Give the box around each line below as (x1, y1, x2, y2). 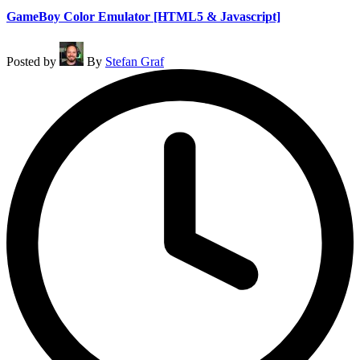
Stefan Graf (105, 54, 164, 68)
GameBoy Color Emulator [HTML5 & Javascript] (6, 10, 280, 24)
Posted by (6, 54, 56, 68)
